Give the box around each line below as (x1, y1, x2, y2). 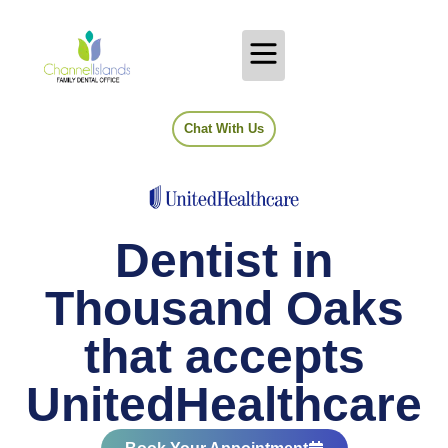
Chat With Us (184, 121, 264, 136)
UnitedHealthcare (26, 378, 422, 431)
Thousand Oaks (44, 282, 404, 335)
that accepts (83, 330, 365, 383)
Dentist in (115, 234, 333, 287)
